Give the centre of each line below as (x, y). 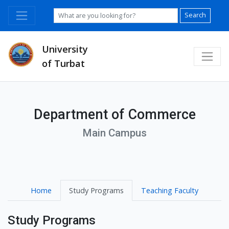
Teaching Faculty (170, 191)
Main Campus (114, 133)
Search (196, 15)
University (65, 49)
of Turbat (63, 63)
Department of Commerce (114, 115)
